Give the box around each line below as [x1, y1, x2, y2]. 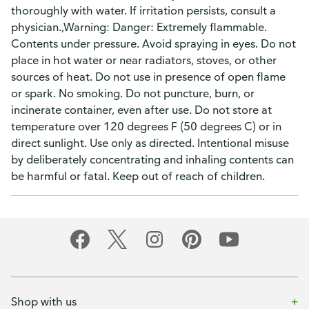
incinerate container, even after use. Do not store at [11, 103, 272, 117]
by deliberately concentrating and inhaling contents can [11, 152, 294, 166]
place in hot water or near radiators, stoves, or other [11, 53, 277, 67]
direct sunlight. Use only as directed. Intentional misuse [11, 136, 289, 150]
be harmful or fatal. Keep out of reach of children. [11, 169, 265, 183]
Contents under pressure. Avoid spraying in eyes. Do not [11, 37, 296, 50]
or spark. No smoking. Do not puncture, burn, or [11, 86, 255, 100]
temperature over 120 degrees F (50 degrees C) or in [11, 119, 281, 133]
